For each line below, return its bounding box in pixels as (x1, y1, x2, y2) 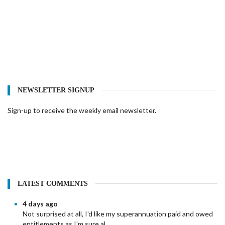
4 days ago (23, 199, 58, 208)
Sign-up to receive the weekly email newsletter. (8, 106, 156, 115)
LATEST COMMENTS (18, 180, 88, 187)
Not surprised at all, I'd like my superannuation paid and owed (23, 209, 213, 218)
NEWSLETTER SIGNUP (18, 86, 94, 94)
